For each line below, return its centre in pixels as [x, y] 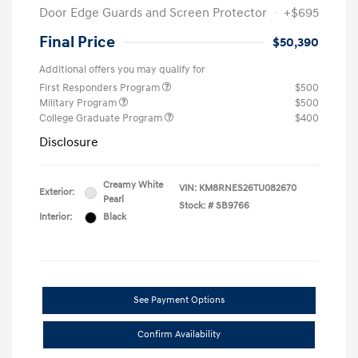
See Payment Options [179, 300]
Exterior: [57, 193]
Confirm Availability [179, 335]
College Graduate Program [102, 119]
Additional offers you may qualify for [122, 70]
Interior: [56, 217]
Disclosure [69, 143]
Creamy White [133, 185]
